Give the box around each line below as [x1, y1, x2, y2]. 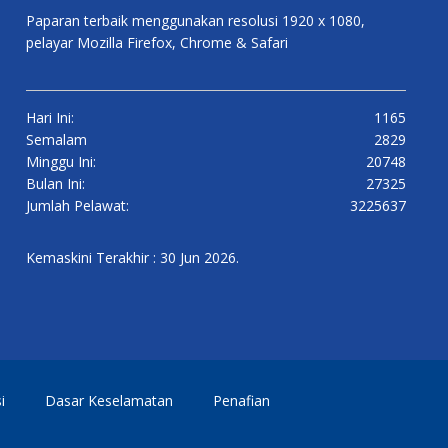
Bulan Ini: [26, 174, 85, 193]
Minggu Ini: [26, 152, 96, 171]
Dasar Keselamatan [45, 391, 173, 411]
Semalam [26, 130, 87, 149]
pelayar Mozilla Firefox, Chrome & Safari [26, 33, 288, 52]
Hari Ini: [26, 108, 74, 127]
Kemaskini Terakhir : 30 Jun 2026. [26, 248, 239, 267]
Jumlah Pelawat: [26, 196, 129, 215]
